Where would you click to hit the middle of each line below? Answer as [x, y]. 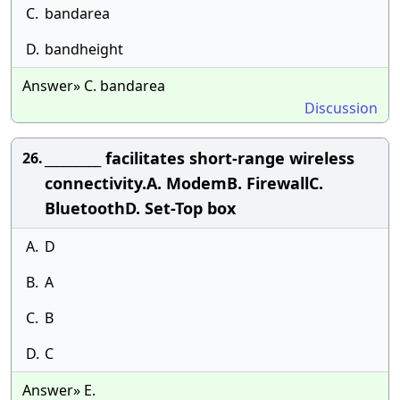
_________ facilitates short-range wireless [200, 158]
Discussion [341, 108]
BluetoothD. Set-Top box [140, 208]
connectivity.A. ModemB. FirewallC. [184, 183]
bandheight [84, 49]
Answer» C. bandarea [94, 86]
